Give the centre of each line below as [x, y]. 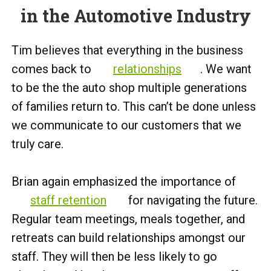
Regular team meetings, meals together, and [128, 219]
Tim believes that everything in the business [127, 50]
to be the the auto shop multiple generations [129, 88]
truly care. [38, 144]
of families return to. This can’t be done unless [134, 106]
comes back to [53, 69]
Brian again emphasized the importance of [124, 181]
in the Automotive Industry [135, 16]
